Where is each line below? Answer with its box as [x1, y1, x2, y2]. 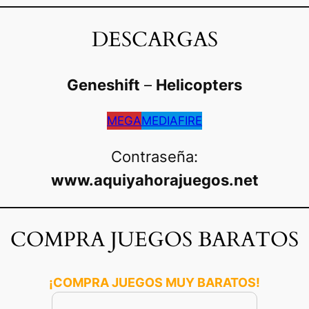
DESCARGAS [91, 26, 218, 54]
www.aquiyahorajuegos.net [50, 170, 259, 189]
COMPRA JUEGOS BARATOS [10, 226, 299, 255]
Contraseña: [111, 147, 198, 166]
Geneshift [67, 75, 140, 94]
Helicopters [156, 75, 242, 94]
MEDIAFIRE [141, 113, 202, 128]
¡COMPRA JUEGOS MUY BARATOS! [49, 275, 260, 290]
